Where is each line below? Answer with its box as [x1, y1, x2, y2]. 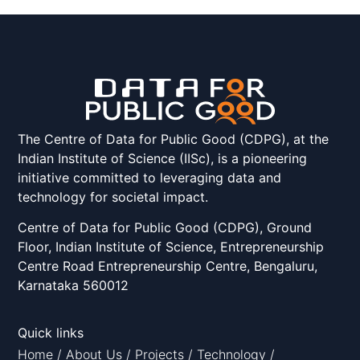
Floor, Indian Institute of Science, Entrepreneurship [18, 239, 325, 256]
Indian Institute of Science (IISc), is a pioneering [18, 150, 308, 166]
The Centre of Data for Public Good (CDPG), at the [18, 131, 329, 147]
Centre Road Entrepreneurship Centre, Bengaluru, [18, 258, 318, 275]
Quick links [18, 324, 84, 341]
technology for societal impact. [18, 189, 209, 205]
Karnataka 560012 [18, 277, 129, 294]
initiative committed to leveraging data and [18, 170, 282, 186]
